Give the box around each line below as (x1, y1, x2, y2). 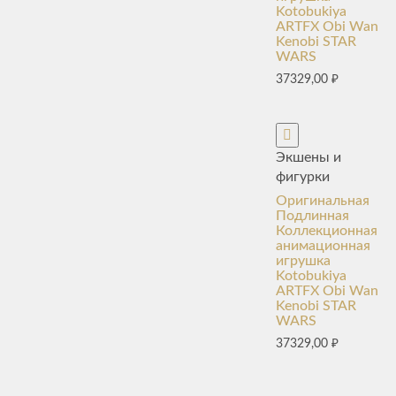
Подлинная (276, 208, 349, 223)
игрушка (276, 253, 331, 268)
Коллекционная (276, 223, 377, 238)
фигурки (276, 169, 330, 184)
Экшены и (276, 149, 341, 164)
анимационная (276, 238, 370, 253)
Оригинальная (276, 193, 369, 208)
